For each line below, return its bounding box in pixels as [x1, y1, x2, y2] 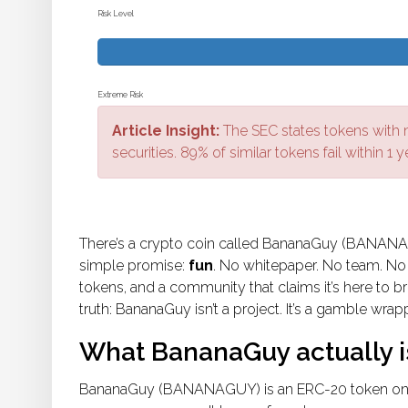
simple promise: [79, 257, 189, 275]
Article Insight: [112, 122, 219, 140]
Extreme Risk [97, 90, 143, 100]
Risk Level [97, 9, 134, 19]
